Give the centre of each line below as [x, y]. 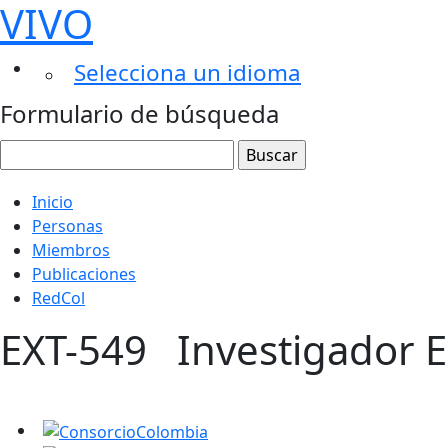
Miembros [71, 250]
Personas [67, 226]
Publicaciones [84, 274]
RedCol [58, 298]
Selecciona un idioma [187, 72]
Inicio [52, 202]
